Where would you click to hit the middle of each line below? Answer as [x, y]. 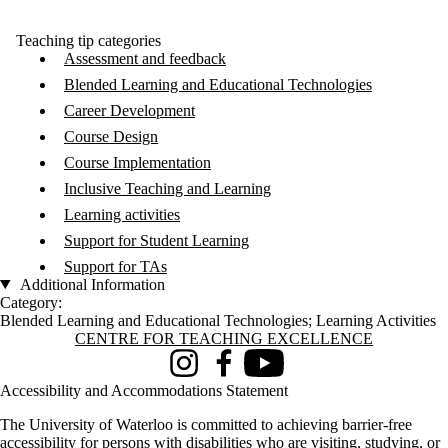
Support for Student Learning [156, 240]
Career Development [129, 110]
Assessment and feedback [145, 58]
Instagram [195, 371]
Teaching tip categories [88, 40]
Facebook [235, 371]
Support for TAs [115, 266]
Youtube [270, 371]
